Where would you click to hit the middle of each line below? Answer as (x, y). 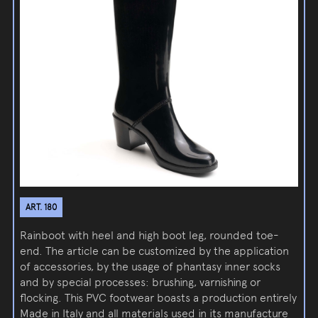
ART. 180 (42, 208)
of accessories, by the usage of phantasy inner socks (150, 267)
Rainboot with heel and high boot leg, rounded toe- (150, 236)
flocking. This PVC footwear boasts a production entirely (159, 298)
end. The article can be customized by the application (155, 251)
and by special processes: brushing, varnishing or (141, 283)
